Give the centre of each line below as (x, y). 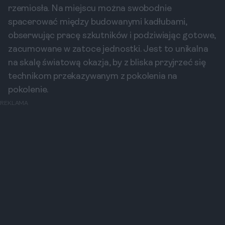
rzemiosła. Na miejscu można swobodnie (90, 9)
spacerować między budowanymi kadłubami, (98, 22)
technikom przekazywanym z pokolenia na (93, 77)
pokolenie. (28, 90)
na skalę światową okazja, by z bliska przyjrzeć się (107, 63)
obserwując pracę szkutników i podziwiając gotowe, (112, 36)
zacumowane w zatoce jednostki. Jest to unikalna (108, 49)
